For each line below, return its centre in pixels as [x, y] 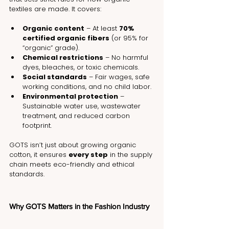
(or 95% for [130, 38]
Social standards [55, 77]
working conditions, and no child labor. [87, 87]
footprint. [37, 126]
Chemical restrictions [63, 58]
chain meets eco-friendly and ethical [73, 165]
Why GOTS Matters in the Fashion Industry [79, 207]
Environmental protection [70, 97]
